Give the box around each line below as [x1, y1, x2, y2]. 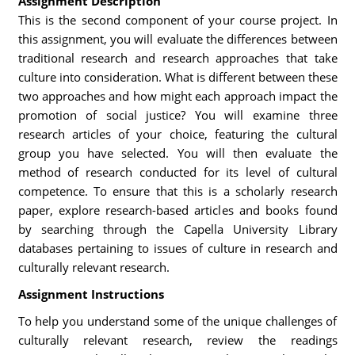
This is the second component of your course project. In [17, 12, 338, 28]
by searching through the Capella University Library [17, 221, 338, 237]
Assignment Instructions [17, 286, 164, 302]
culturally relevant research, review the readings [17, 332, 338, 348]
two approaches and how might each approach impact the [17, 88, 338, 104]
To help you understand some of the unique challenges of [17, 313, 338, 329]
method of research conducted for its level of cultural [17, 164, 338, 180]
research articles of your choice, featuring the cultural [17, 126, 338, 142]
